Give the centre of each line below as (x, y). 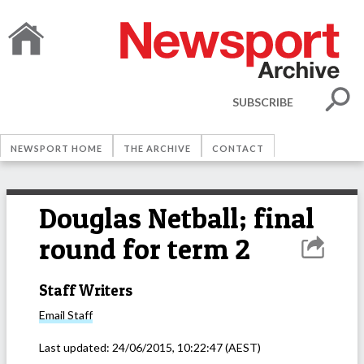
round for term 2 (145, 249)
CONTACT (238, 148)
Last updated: (76, 348)
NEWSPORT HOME (56, 148)
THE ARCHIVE (157, 148)
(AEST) (242, 348)
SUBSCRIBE (263, 102)
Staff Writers (86, 290)
